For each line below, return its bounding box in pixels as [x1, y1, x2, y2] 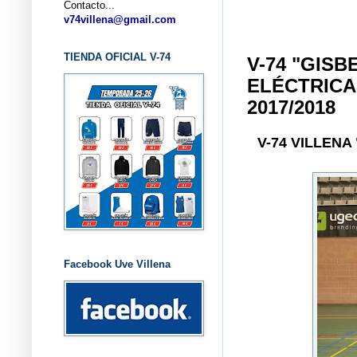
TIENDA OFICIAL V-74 [64, 50, 171, 63]
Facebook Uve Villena [64, 257, 171, 270]
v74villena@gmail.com [64, 13, 176, 25]
